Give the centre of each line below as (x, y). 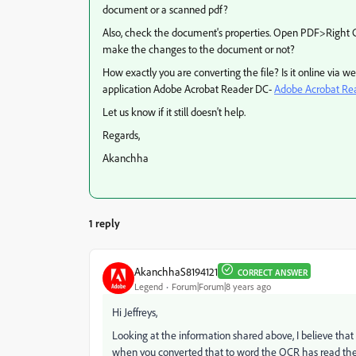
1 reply (104, 223)
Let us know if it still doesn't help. (174, 112)
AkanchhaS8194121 (176, 271)
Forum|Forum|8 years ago (221, 286)
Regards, (121, 135)
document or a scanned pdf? (165, 9)
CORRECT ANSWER (273, 273)
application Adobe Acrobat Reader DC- (188, 89)
